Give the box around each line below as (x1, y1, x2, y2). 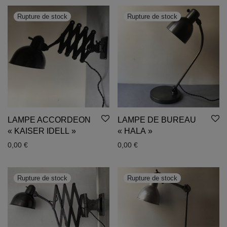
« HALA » (118, 127, 153, 135)
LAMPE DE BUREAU (118, 116, 196, 124)
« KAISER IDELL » (8, 127, 76, 135)
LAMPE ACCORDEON (8, 116, 91, 124)
